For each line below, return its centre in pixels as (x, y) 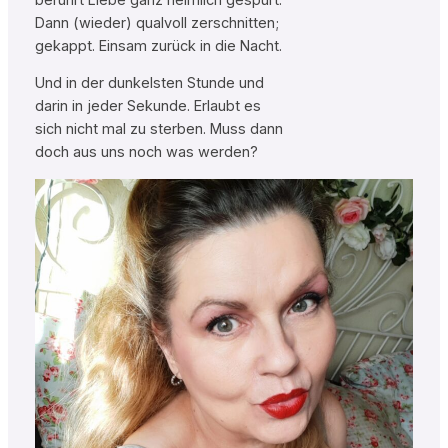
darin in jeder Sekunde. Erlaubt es (147, 106)
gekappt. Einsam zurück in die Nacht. (158, 45)
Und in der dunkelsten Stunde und (149, 83)
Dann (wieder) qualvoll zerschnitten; (156, 22)
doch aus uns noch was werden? (146, 152)
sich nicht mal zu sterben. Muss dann (158, 129)
